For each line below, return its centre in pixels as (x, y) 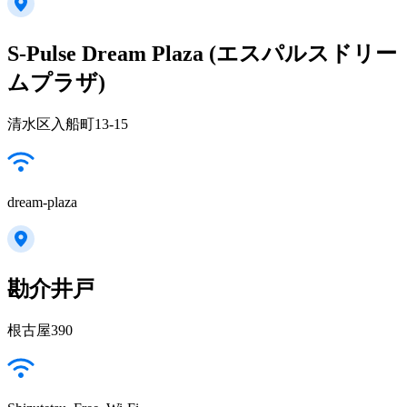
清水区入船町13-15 (68, 124)
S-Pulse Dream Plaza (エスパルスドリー (202, 53)
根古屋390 (40, 330)
